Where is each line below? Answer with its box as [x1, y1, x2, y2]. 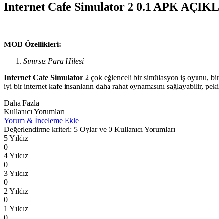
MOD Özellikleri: [4, 40, 61, 48]
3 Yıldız [4, 169, 28, 177]
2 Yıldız [4, 186, 28, 195]
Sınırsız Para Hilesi [23, 56, 84, 65]
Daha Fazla [4, 98, 39, 107]
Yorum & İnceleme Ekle [4, 116, 79, 125]
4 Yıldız [4, 151, 28, 160]
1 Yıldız [4, 204, 28, 213]
